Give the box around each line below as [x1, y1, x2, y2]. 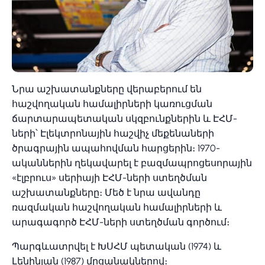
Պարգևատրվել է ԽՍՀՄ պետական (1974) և [12, 240, 221, 252]
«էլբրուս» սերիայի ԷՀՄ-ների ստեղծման [12, 172, 207, 183]
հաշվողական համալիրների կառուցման [12, 98, 212, 109]
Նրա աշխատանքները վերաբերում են [12, 83, 202, 95]
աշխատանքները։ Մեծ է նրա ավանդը [12, 186, 201, 198]
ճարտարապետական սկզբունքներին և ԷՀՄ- [12, 112, 237, 124]
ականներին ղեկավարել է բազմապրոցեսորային [12, 157, 252, 169]
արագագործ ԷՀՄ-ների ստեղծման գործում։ [12, 216, 230, 228]
